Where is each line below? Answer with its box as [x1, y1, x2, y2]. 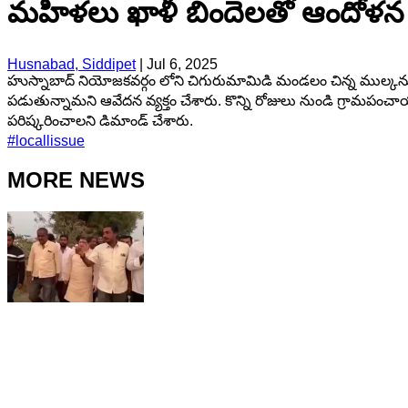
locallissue [15, 132, 85, 148]
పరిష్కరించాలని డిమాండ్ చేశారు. [7, 112, 193, 128]
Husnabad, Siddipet [7, 56, 136, 72]
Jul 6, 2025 [147, 56, 218, 72]
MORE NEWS [7, 167, 145, 192]
